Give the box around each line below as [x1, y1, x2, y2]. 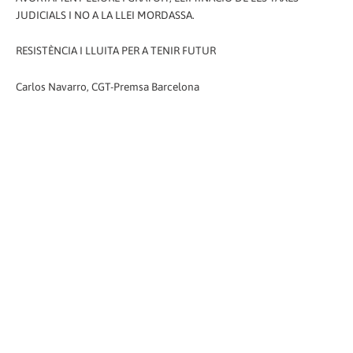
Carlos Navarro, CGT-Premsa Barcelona [16, 80, 199, 94]
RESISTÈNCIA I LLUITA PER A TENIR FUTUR [16, 44, 216, 58]
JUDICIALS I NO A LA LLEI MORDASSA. [16, 8, 195, 21]
